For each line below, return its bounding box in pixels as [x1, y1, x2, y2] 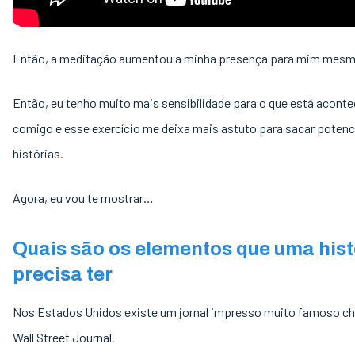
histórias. [13, 146, 66, 161]
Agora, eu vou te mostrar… [13, 190, 156, 205]
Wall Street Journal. [13, 330, 117, 345]
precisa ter [13, 264, 113, 284]
